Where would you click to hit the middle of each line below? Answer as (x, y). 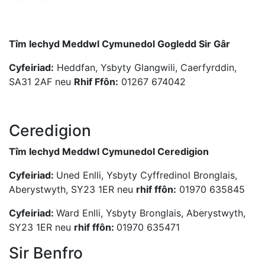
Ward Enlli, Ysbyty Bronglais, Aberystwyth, (151, 213)
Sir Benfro (46, 253)
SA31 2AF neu (41, 82)
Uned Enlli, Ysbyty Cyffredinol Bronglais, (147, 175)
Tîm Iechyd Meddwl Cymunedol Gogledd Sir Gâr (119, 44)
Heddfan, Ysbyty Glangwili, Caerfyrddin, (145, 68)
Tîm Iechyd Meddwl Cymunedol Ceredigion (109, 152)
